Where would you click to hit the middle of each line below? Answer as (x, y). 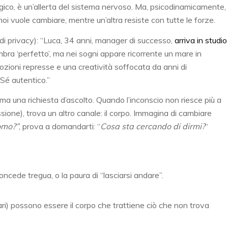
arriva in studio (201, 40)
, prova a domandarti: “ (60, 126)
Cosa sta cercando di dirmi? (153, 126)
